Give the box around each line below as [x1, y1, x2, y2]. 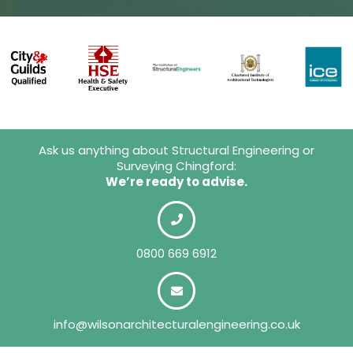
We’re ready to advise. [106, 173, 247, 191]
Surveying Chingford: [117, 158, 236, 175]
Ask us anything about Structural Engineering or [39, 142, 314, 159]
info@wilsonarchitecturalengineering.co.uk [53, 315, 300, 333]
